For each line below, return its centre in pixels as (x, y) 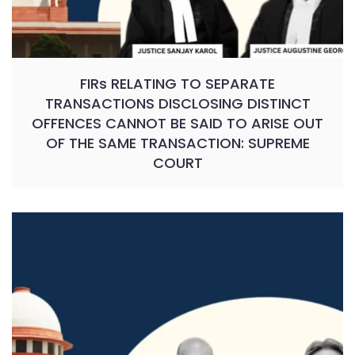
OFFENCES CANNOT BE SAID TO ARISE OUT (177, 124)
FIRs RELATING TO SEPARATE (177, 84)
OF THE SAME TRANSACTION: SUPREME (177, 143)
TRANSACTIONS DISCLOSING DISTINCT (177, 104)
